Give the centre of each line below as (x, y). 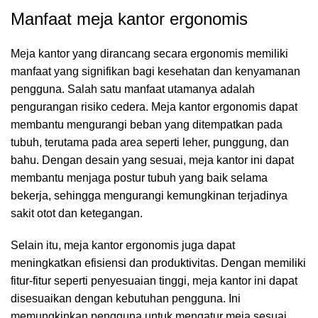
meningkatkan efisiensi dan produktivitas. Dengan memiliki (158, 263)
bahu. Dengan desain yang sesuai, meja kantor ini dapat (152, 160)
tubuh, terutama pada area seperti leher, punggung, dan (150, 142)
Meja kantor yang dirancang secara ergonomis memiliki (149, 54)
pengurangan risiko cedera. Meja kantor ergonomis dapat (154, 107)
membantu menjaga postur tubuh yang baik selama (139, 178)
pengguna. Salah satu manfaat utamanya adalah (133, 89)
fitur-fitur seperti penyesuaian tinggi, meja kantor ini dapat (154, 281)
